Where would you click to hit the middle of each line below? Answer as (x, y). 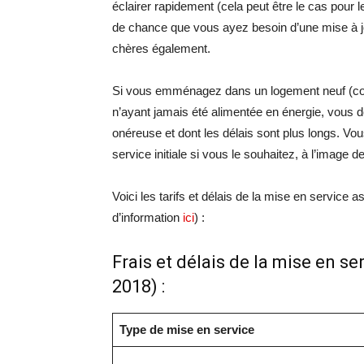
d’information (147, 217)
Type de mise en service (186, 329)
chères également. (161, 48)
